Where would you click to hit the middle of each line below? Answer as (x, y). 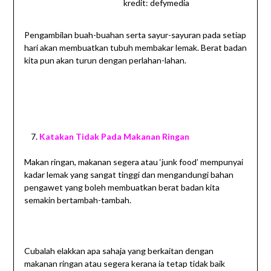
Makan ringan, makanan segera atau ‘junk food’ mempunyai (133, 162)
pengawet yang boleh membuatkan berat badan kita (122, 187)
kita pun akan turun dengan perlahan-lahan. (105, 60)
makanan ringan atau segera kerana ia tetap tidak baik (124, 263)
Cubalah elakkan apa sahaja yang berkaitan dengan (119, 250)
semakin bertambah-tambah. (77, 200)
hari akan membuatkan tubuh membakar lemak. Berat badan (135, 47)
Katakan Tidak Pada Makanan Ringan (114, 136)
